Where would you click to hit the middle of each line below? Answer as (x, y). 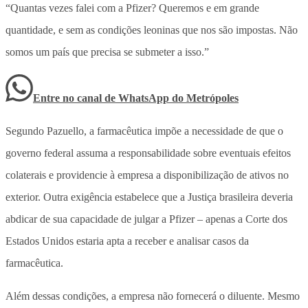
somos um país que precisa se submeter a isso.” (107, 52)
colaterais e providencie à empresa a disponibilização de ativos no (147, 175)
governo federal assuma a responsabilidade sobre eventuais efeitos (148, 153)
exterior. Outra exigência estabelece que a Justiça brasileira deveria (149, 197)
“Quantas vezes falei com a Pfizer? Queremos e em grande (132, 8)
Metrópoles (212, 98)
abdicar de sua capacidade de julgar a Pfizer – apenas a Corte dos (146, 219)
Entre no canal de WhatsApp (102, 98)
